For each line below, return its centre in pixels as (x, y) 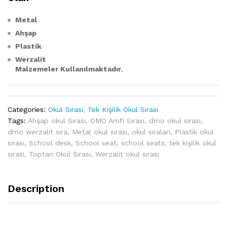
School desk (50, 143)
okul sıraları (151, 131)
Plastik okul (194, 131)
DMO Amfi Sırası (117, 120)
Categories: (28, 109)
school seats (143, 143)
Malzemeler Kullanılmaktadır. (69, 69)
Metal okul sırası (100, 131)
